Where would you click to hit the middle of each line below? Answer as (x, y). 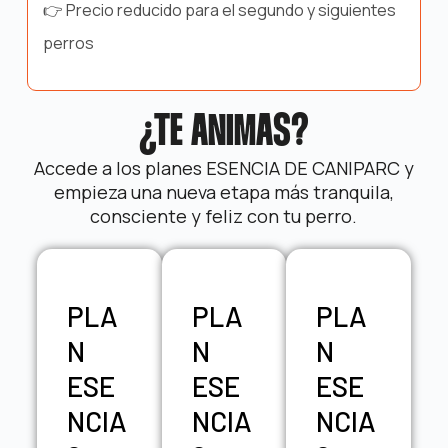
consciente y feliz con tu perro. (224, 216)
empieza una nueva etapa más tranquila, (223, 192)
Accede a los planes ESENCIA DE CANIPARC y (223, 168)
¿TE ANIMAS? (223, 134)
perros (68, 43)
